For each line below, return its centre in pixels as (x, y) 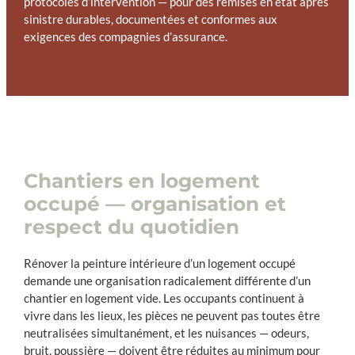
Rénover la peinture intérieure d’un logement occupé (159, 263)
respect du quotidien (131, 227)
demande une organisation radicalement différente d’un (167, 281)
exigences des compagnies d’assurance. (125, 37)
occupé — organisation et (155, 204)
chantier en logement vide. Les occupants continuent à (164, 298)
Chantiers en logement (141, 181)
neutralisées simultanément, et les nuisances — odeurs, (166, 333)
